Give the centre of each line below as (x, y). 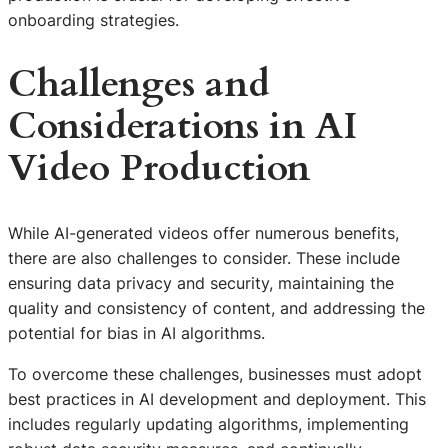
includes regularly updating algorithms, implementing (208, 424)
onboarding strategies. (93, 20)
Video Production (159, 169)
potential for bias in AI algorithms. (136, 332)
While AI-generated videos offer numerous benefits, (203, 232)
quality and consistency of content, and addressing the (216, 307)
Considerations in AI (182, 127)
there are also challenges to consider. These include (204, 257)
